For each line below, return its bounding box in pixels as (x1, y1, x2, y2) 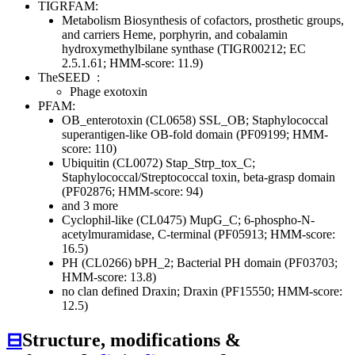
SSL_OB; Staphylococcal (199, 113, 328, 128)
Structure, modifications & (22, 330, 241, 351)
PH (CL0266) (62, 256, 135, 270)
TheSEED (38, 71, 94, 85)
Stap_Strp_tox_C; (166, 156, 255, 170)
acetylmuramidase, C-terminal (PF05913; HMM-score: (62, 227, 335, 242)
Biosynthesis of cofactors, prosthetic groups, (120, 13, 344, 28)
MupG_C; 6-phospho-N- (189, 213, 315, 227)
